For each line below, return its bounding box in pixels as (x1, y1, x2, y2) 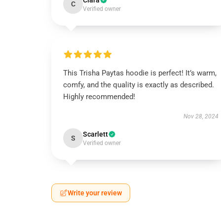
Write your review (68, 189, 122, 197)
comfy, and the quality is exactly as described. (63, 80, 214, 89)
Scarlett (83, 130, 108, 138)
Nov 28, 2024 (183, 113, 219, 120)
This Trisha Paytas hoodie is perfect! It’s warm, (63, 69, 217, 77)
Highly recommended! (63, 92, 135, 101)
